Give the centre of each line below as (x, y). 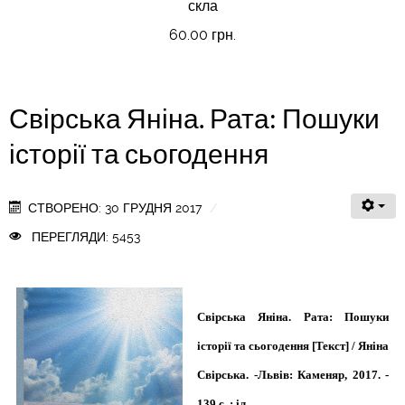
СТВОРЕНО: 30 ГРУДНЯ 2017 (115, 208)
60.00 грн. (202, 35)
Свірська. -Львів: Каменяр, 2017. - (293, 375)
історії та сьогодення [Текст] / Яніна (293, 346)
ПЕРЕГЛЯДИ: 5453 (85, 237)
